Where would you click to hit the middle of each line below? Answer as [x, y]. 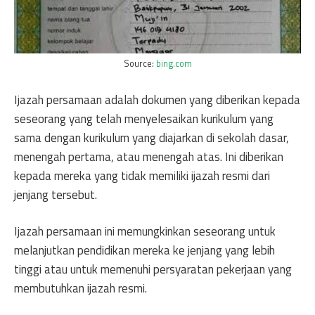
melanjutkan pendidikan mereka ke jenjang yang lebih [144, 250]
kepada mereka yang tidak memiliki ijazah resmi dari [142, 175]
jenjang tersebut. [56, 194]
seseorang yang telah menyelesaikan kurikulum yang [144, 118]
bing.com [174, 64]
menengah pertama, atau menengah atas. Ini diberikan [149, 156]
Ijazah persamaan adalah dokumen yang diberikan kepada [157, 99]
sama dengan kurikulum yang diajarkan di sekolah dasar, [152, 137]
